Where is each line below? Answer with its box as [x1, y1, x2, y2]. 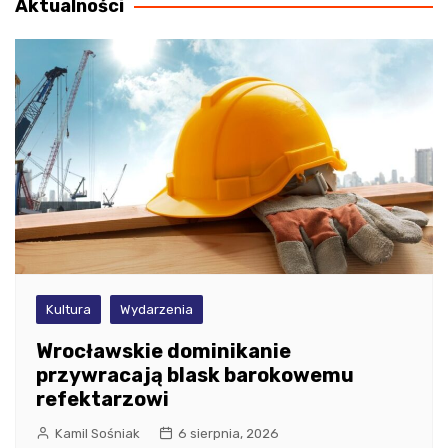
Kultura [46, 301, 91, 317]
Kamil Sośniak [55, 425, 140, 441]
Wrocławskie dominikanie [36, 338, 291, 363]
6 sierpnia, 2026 [178, 425, 279, 441]
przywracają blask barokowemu [36, 362, 354, 387]
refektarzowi [36, 386, 169, 411]
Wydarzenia [120, 301, 193, 317]
